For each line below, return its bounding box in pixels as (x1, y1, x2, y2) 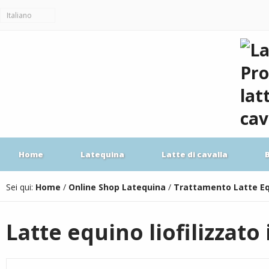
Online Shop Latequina (68, 181, 166, 193)
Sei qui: (6, 181, 35, 193)
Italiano (7, 10, 32, 20)
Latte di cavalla (162, 149, 228, 160)
